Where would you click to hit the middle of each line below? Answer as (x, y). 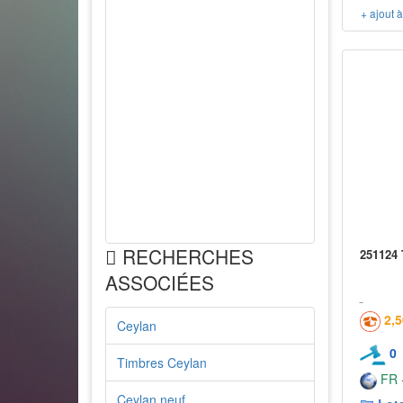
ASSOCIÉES (160, 282)
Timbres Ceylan (162, 363)
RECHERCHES (185, 256)
